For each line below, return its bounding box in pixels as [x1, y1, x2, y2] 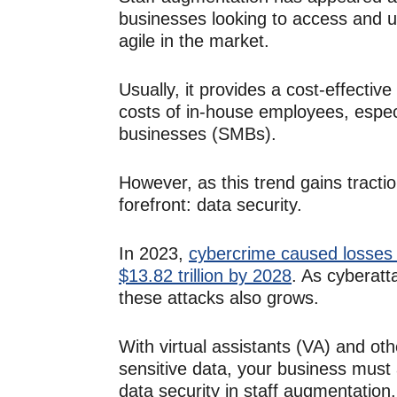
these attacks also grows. [119, 288, 324, 307]
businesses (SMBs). [119, 124, 282, 144]
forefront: [119, 195, 197, 214]
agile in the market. [119, 31, 275, 51]
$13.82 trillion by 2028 [119, 266, 292, 285]
